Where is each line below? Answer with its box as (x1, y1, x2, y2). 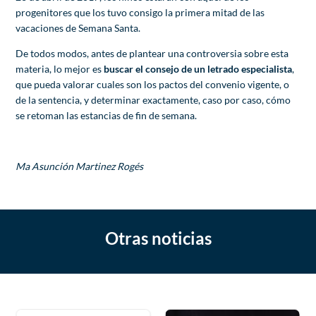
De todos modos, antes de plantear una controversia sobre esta (16, 47, 289, 59)
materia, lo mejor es (16, 62, 104, 75)
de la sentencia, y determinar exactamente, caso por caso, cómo (16, 93, 291, 106)
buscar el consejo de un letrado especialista (104, 62, 293, 75)
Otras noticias (104, 227, 212, 248)
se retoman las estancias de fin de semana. (16, 109, 197, 121)
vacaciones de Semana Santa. (16, 21, 141, 34)
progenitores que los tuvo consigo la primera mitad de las (16, 6, 265, 18)
